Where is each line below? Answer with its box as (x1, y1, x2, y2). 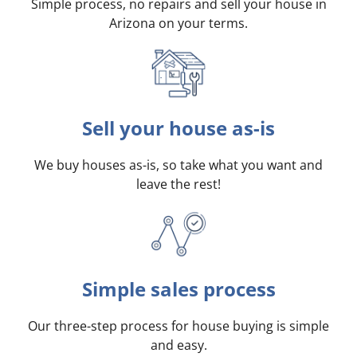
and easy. (150, 336, 207, 355)
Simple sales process (81, 276, 276, 303)
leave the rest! (136, 175, 221, 194)
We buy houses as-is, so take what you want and (34, 156, 323, 175)
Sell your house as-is (82, 115, 275, 142)
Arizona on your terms (109, 14, 245, 33)
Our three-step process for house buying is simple (28, 317, 329, 335)
